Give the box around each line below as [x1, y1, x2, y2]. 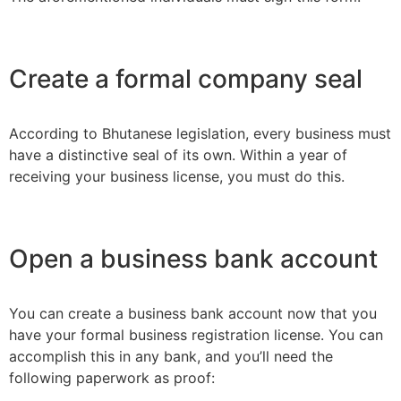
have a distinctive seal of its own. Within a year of [9, 146, 347, 165]
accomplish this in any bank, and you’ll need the [9, 347, 333, 366]
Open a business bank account [9, 243, 378, 275]
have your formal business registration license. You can [9, 326, 383, 345]
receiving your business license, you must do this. [9, 167, 345, 186]
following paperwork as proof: [9, 369, 215, 388]
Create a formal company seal [9, 64, 363, 95]
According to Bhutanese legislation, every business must [9, 124, 391, 143]
